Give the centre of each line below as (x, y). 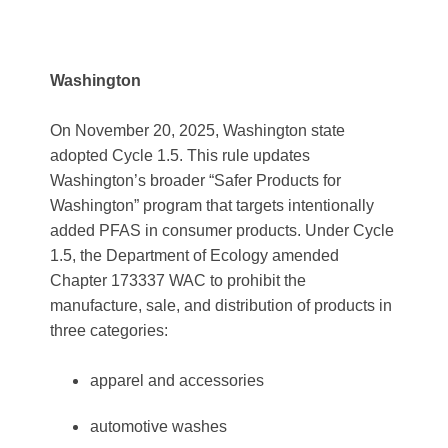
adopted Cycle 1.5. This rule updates (180, 155)
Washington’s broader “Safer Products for (195, 180)
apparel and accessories (177, 380)
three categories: (111, 330)
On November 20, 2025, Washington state (197, 130)
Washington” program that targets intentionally (212, 205)
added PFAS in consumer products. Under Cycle (222, 230)
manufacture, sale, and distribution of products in (221, 305)
